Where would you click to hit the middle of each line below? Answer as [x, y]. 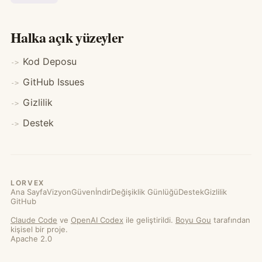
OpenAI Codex [97, 220]
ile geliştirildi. [149, 220]
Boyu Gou [193, 220]
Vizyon [59, 192]
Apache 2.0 [31, 239]
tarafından [230, 220]
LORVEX [27, 183]
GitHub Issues [53, 82]
